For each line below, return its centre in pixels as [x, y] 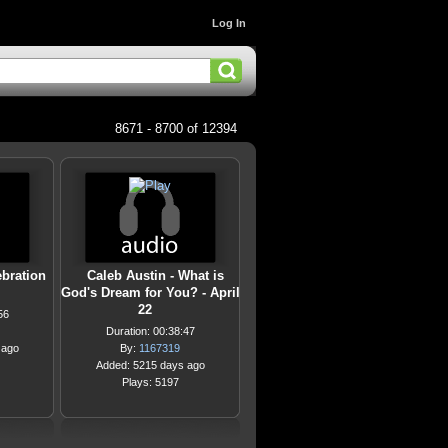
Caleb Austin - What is [155, 275]
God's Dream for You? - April [150, 292]
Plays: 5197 [150, 382]
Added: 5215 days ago [150, 365]
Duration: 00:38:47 [150, 331]
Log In [229, 23]
